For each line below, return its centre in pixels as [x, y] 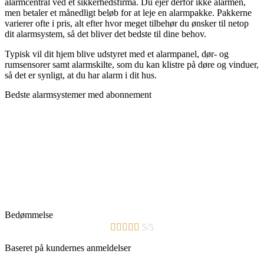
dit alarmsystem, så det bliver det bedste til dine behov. [105, 34]
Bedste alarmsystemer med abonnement [78, 94]
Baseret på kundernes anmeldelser [68, 247]
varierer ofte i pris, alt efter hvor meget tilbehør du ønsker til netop [127, 23]
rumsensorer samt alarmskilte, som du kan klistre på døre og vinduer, [132, 64]
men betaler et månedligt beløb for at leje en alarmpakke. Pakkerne [128, 12]
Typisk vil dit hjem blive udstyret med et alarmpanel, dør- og [117, 54]
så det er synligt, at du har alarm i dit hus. [81, 75]
